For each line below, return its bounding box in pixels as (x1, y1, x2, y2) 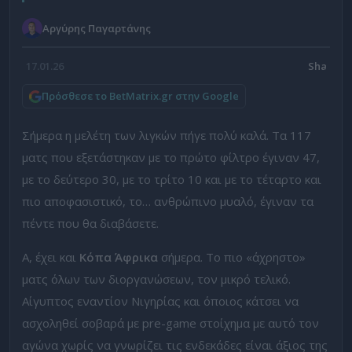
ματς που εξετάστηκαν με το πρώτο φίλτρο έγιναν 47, (22, 149, 320, 165)
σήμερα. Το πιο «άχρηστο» (158, 249, 306, 265)
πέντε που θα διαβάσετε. (22, 215, 159, 231)
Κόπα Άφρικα (79, 249, 158, 265)
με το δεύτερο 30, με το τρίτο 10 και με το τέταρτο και (22, 171, 321, 187)
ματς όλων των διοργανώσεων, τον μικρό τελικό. (22, 271, 291, 287)
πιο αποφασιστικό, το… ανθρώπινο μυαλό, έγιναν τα (22, 193, 313, 209)
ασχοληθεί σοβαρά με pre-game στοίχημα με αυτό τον (22, 315, 319, 331)
